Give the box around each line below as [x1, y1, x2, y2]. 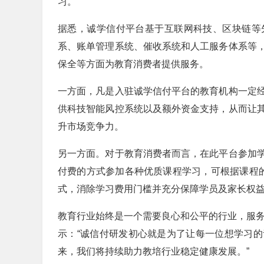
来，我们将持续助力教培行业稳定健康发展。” [58, 246, 249, 256]
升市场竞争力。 [58, 121, 124, 131]
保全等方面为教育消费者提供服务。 [58, 59, 209, 69]
